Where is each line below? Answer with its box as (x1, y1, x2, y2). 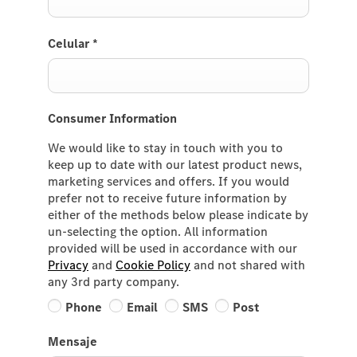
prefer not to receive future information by (48, 189, 287, 206)
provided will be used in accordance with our (48, 239, 297, 257)
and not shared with (190, 256, 305, 273)
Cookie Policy (116, 256, 190, 273)
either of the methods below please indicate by (48, 206, 308, 223)
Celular (48, 34, 92, 52)
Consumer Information (48, 109, 177, 127)
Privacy (48, 256, 88, 273)
